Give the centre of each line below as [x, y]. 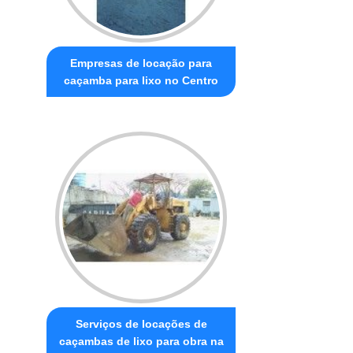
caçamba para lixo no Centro [141, 80]
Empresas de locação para [141, 63]
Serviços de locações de [141, 323]
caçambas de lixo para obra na [141, 341]
